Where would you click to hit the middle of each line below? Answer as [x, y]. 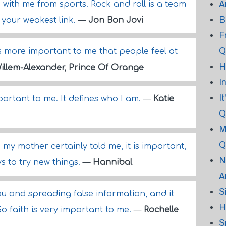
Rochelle [161, 210]
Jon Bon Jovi [116, 20]
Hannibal [112, 162]
